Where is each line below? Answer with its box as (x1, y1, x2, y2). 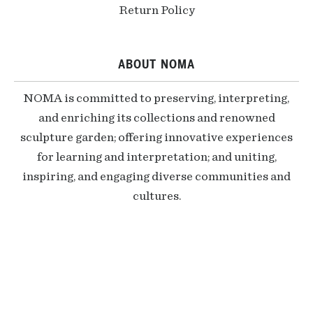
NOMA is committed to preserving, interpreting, (24, 92, 289, 105)
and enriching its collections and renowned (38, 112, 275, 124)
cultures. (132, 190, 181, 203)
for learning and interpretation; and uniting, (36, 151, 277, 163)
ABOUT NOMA (118, 57, 195, 72)
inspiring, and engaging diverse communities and (22, 170, 291, 183)
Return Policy (118, 4, 195, 17)
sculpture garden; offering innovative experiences (20, 131, 293, 144)
